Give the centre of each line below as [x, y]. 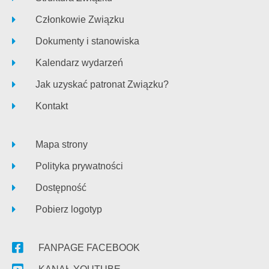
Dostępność [61, 187]
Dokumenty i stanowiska [88, 41]
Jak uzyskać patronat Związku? [102, 84]
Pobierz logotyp [69, 209]
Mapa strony [62, 144]
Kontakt [52, 106]
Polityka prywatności [80, 166]
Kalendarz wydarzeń [80, 62]
